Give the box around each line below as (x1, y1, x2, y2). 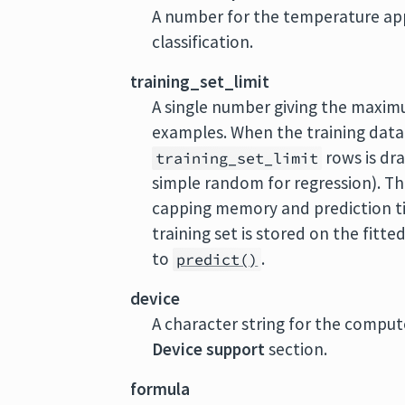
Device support (152, 338, 266, 360)
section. (265, 338, 328, 360)
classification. (152, 31, 254, 52)
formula (130, 378, 191, 400)
